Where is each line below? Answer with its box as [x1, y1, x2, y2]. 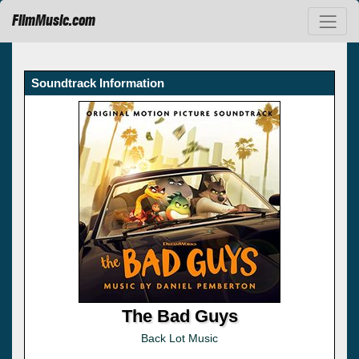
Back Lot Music [141, 331, 218, 345]
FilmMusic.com [12, 11, 95, 31]
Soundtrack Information [31, 75, 164, 90]
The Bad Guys [121, 305, 238, 326]
